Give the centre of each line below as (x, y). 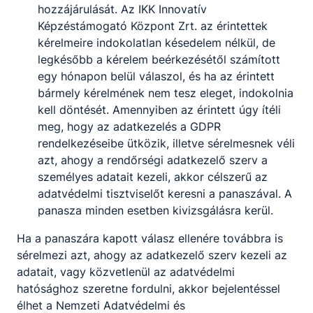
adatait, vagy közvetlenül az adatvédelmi (126, 272)
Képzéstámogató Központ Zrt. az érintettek (153, 26)
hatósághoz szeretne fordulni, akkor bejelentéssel (148, 289)
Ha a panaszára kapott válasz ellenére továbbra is (150, 239)
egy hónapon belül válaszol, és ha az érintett (156, 77)
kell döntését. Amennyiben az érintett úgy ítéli (159, 110)
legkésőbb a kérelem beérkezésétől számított (159, 60)
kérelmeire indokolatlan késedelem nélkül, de (156, 43)
